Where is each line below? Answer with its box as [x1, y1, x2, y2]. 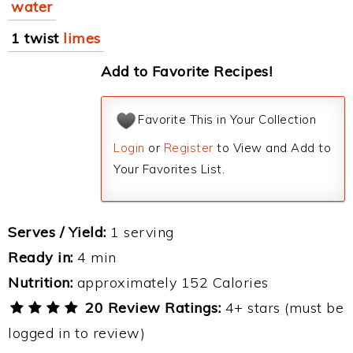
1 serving [106, 223, 174, 241]
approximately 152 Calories [72, 273, 269, 292]
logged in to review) [8, 324, 145, 342]
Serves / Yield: [8, 223, 106, 241]
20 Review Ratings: [80, 299, 221, 317]
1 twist [11, 29, 59, 47]
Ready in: [8, 248, 73, 266]
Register [163, 140, 214, 155]
